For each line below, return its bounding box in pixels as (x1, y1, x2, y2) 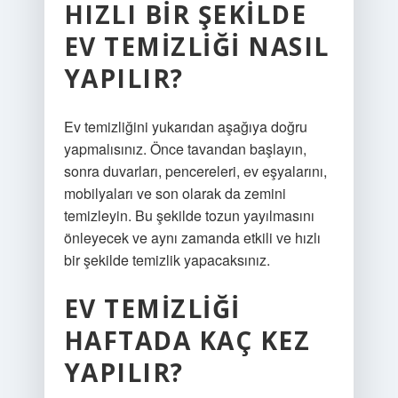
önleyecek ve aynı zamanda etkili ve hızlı (63, 227, 321, 248)
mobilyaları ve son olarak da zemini (63, 183, 286, 203)
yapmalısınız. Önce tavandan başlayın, (63, 139, 306, 159)
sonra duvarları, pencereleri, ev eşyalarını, (63, 161, 327, 181)
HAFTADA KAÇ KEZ (63, 323, 311, 357)
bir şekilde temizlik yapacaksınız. (63, 250, 270, 270)
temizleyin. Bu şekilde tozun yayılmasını (63, 205, 314, 226)
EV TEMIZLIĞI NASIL (63, 29, 330, 63)
